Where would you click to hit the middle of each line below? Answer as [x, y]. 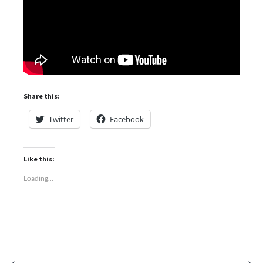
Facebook [127, 119]
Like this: [39, 159]
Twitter [61, 119]
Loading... [38, 178]
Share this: [42, 96]
